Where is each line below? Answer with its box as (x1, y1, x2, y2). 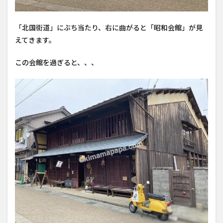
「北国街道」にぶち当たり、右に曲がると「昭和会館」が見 (15, 22, 203, 32)
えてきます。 (15, 35, 56, 45)
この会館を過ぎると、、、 (15, 57, 98, 67)
